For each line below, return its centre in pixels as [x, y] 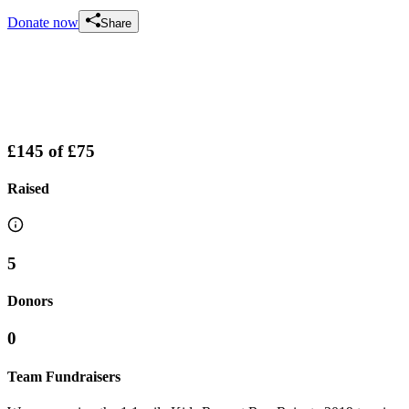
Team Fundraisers [64, 376]
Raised [28, 188]
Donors [30, 301]
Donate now [43, 22]
